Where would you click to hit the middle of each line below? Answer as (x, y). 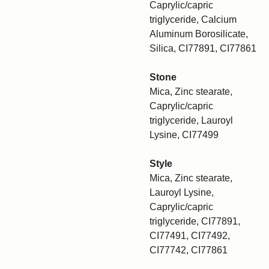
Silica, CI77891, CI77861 (203, 48)
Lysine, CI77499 (184, 135)
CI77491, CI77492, (190, 236)
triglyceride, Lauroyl (191, 120)
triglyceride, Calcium (193, 20)
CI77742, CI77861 (189, 250)
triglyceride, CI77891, (195, 221)
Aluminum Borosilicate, (199, 34)
